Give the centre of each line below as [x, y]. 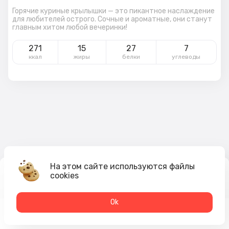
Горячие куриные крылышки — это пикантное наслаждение [113, 11]
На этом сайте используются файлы [122, 166]
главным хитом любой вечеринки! [70, 27]
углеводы [186, 56]
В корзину [168, 178]
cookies [64, 176]
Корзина [200, 221]
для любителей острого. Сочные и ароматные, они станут [112, 19]
